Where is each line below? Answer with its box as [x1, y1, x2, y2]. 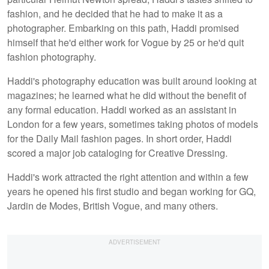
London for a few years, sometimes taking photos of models [7, 116, 258, 131]
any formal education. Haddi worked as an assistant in [7, 102, 237, 116]
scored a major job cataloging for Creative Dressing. [7, 145, 230, 160]
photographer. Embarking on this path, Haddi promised [7, 20, 239, 35]
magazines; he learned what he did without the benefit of [7, 88, 246, 102]
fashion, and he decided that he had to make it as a [7, 6, 223, 20]
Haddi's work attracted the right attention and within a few [7, 169, 249, 184]
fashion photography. [7, 49, 101, 64]
